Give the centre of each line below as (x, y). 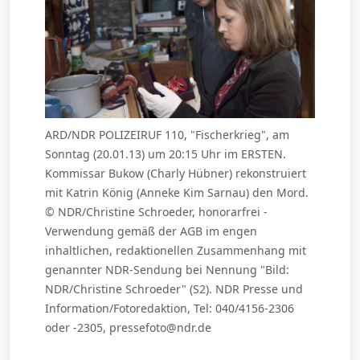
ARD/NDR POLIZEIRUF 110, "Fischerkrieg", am (167, 135)
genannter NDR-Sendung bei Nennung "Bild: (167, 270)
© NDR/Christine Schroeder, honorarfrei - (156, 212)
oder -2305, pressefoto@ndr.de (128, 328)
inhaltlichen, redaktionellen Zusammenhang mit (176, 251)
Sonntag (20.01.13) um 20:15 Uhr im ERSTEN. (166, 154)
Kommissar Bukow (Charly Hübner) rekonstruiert (176, 174)
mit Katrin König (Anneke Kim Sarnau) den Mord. (177, 193)
